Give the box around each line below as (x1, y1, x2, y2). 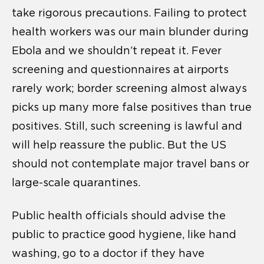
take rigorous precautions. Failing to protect (12, 6, 247, 19)
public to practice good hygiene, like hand (12, 228, 236, 240)
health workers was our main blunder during (12, 25, 249, 38)
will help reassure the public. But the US (12, 138, 226, 151)
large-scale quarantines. (12, 176, 140, 189)
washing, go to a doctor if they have (12, 247, 204, 259)
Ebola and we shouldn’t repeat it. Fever (12, 44, 222, 57)
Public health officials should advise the (12, 209, 226, 222)
